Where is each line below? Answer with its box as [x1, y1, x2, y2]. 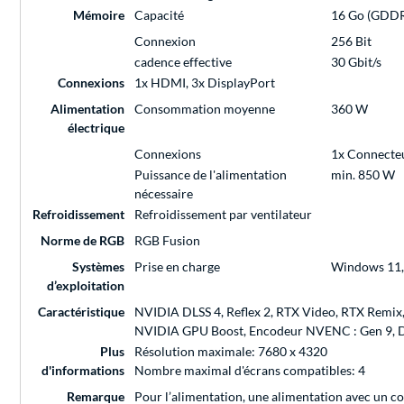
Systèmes [72, 259, 124, 275]
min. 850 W [331, 167, 395, 183]
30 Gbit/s [331, 54, 381, 70]
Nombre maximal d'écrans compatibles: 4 [134, 363, 365, 379]
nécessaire [134, 186, 193, 202]
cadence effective [134, 54, 232, 70]
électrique [68, 120, 124, 136]
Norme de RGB [41, 233, 124, 249]
